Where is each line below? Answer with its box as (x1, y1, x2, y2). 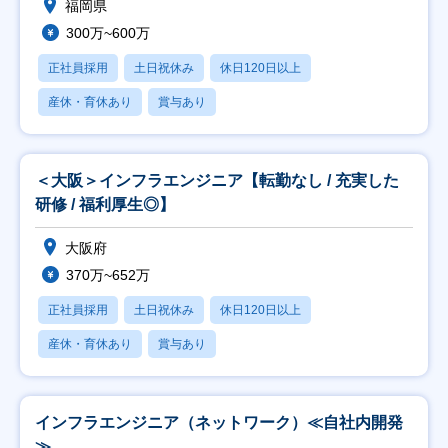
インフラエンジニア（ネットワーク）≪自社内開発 (35, 414, 403, 431)
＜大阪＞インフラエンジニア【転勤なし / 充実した (35, 172, 399, 189)
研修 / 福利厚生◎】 (35, 196, 175, 213)
